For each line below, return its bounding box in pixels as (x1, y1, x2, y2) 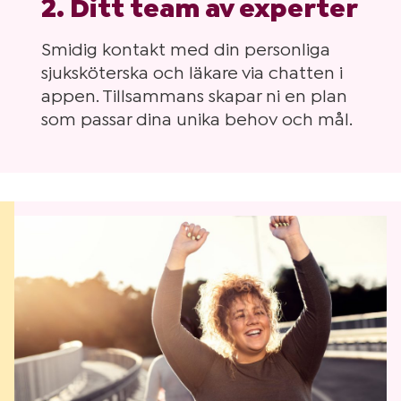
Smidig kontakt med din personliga (40, 41, 330, 59)
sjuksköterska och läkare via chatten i (40, 64, 343, 82)
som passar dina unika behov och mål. (40, 111, 353, 129)
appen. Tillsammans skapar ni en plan (40, 88, 347, 106)
